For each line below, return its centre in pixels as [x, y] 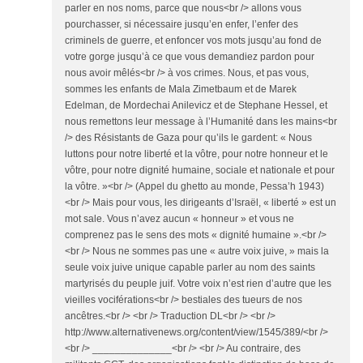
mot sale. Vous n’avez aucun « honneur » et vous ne [179, 219]
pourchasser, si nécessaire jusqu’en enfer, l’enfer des [181, 25]
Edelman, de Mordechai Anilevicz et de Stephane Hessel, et [196, 106]
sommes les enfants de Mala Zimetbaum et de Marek [181, 90]
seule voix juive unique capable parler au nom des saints [190, 268]
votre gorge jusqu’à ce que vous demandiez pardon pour [190, 57]
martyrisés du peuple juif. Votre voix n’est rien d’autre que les [198, 284]
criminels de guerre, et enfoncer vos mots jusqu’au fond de [193, 41]
